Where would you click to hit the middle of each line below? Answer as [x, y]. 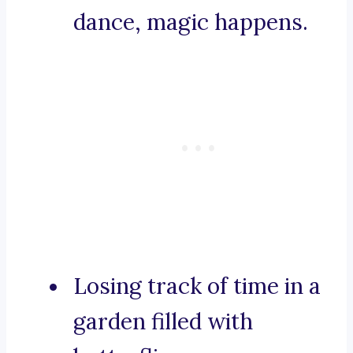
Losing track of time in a [197, 286]
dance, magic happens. [191, 22]
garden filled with [163, 322]
